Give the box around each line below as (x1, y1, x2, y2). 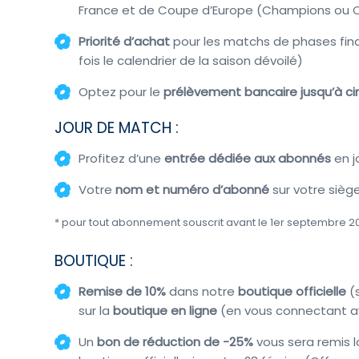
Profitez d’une (79, 150, 165, 167)
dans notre (166, 282, 236, 300)
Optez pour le (79, 83, 164, 100)
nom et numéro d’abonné (112, 181, 270, 199)
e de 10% (115, 282, 167, 300)
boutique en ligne (113, 301, 218, 319)
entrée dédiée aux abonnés (164, 150, 335, 167)
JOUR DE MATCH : (54, 117, 179, 139)
